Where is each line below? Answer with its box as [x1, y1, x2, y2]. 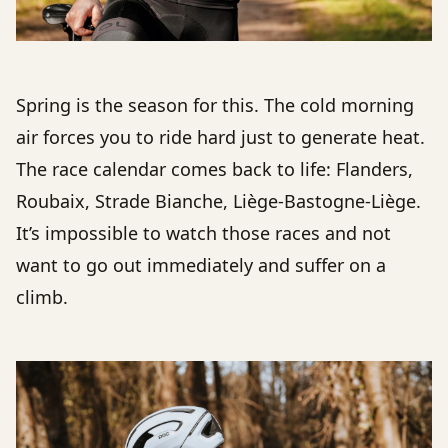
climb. [16, 285, 68, 310]
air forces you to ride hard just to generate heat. [16, 125, 425, 150]
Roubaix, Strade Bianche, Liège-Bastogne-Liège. [16, 189, 421, 214]
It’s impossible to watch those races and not [16, 221, 391, 246]
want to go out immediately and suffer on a [16, 253, 386, 278]
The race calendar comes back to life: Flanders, [16, 157, 413, 182]
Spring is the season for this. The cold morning [16, 93, 414, 118]
